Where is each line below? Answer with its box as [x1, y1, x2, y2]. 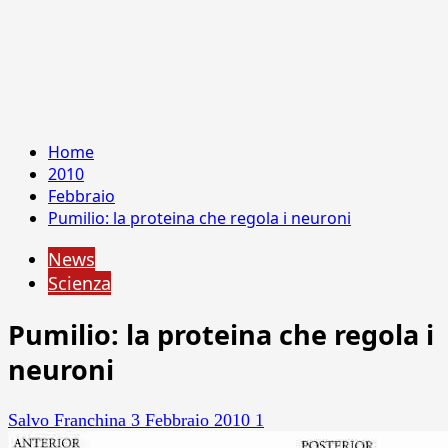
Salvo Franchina [8, 409, 131, 430]
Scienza [48, 271, 111, 295]
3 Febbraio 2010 [131, 409, 255, 430]
